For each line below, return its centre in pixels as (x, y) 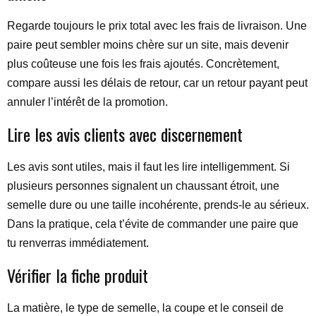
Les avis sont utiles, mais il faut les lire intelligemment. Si (148, 167)
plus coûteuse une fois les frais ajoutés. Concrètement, (143, 64)
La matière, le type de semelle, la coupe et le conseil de (145, 308)
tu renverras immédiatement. (78, 243)
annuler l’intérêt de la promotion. (87, 102)
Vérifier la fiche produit (78, 275)
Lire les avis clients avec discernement (125, 134)
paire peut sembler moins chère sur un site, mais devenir (148, 45)
